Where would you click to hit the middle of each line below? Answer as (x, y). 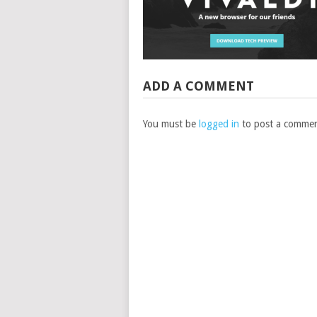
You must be (171, 124)
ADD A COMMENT (198, 86)
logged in (219, 124)
